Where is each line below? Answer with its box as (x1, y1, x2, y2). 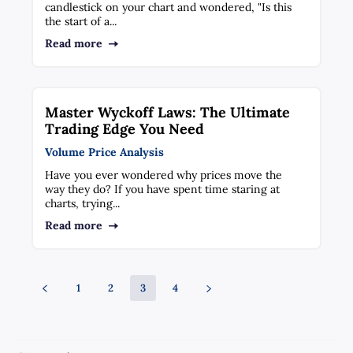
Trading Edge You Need (45, 119, 205, 138)
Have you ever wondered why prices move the (45, 167, 283, 182)
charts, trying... (45, 195, 121, 210)
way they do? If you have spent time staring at (45, 181, 281, 196)
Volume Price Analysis (45, 144, 165, 159)
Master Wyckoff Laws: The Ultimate (45, 102, 291, 121)
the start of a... (45, 13, 117, 28)
